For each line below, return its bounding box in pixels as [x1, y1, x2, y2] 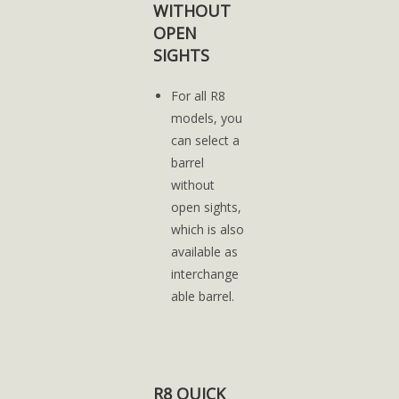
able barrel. [171, 288, 235, 305]
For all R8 [171, 87, 226, 104]
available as [171, 243, 239, 260]
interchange [171, 265, 240, 282]
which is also [171, 221, 245, 238]
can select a [171, 132, 240, 149]
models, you [171, 110, 243, 126]
